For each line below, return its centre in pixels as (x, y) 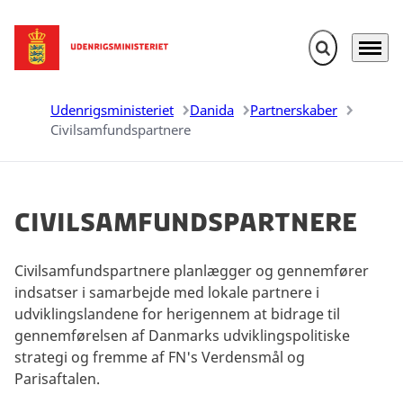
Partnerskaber (294, 110)
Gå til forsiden (62, 57)
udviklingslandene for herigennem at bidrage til (177, 313)
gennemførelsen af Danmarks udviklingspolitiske (182, 335)
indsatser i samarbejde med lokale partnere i (167, 292)
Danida (212, 110)
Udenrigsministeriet (112, 110)
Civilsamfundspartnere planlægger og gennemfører (192, 270)
